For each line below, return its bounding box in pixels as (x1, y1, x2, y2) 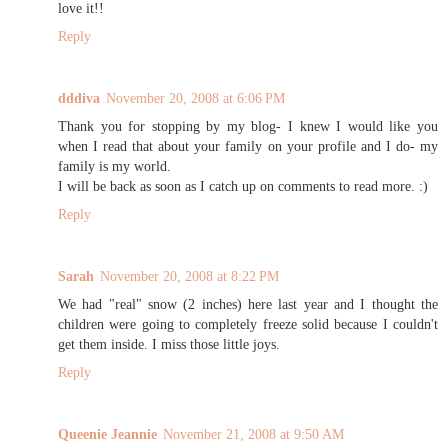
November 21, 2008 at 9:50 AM (163, 426, 344, 443)
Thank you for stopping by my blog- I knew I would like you (58, 118, 438, 135)
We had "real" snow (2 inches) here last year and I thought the (58, 296, 438, 313)
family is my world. (58, 158, 171, 175)
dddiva (58, 90, 100, 107)
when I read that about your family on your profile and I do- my (58, 138, 438, 155)
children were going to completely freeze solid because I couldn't (58, 316, 438, 333)
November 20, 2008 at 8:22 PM (100, 268, 279, 285)
